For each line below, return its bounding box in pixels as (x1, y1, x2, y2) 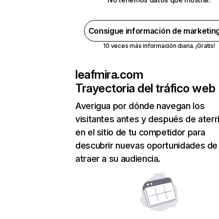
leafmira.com (75, 67, 143, 82)
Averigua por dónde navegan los (75, 101, 205, 111)
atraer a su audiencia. (75, 153, 161, 164)
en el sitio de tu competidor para (75, 127, 206, 137)
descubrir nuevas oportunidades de (75, 140, 218, 151)
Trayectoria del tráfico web (75, 81, 216, 95)
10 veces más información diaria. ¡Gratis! (103, 42, 215, 49)
